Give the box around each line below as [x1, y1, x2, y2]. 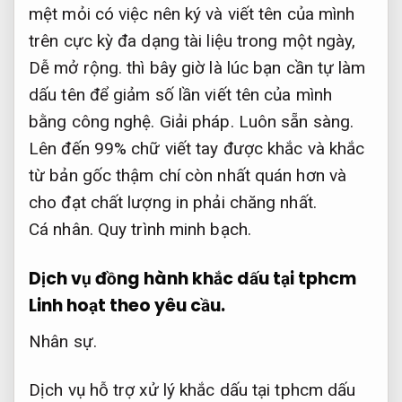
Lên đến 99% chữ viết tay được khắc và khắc [29, 138, 365, 160]
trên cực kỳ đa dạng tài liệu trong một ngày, [29, 31, 356, 52]
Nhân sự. [29, 330, 97, 352]
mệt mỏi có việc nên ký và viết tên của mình [29, 4, 355, 25]
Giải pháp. [159, 111, 234, 133]
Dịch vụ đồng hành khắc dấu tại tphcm [29, 267, 356, 292]
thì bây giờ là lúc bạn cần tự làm [122, 57, 366, 79]
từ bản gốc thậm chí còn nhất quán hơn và [29, 165, 346, 187]
